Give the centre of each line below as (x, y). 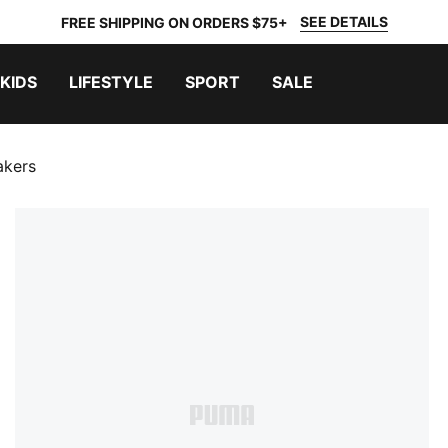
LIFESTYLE (111, 82)
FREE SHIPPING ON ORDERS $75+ (174, 22)
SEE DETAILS (343, 21)
